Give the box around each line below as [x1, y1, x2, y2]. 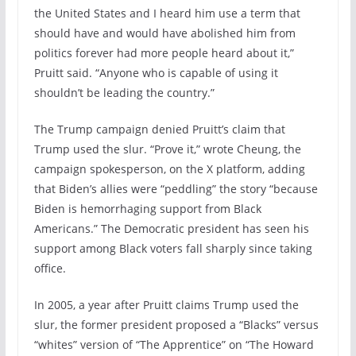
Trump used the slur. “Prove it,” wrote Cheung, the [33, 141, 301, 157]
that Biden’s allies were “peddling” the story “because [33, 180, 318, 196]
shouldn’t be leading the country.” [33, 84, 215, 100]
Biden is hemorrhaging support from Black [33, 200, 261, 216]
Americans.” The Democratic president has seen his [33, 220, 309, 236]
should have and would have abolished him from [33, 25, 296, 41]
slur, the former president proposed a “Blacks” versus [33, 316, 319, 332]
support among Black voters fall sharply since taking [33, 240, 312, 256]
